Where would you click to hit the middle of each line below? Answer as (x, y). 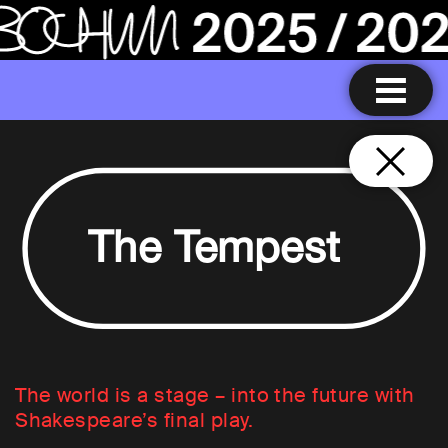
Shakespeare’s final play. (134, 420)
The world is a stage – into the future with (215, 395)
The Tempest (214, 252)
